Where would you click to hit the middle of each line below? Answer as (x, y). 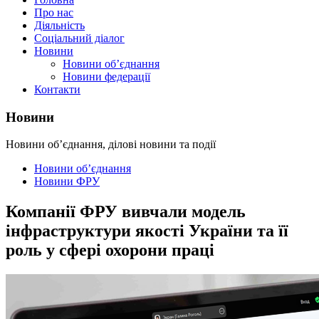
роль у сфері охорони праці (110, 250)
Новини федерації (106, 77)
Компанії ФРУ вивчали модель (126, 212)
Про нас (54, 12)
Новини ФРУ (67, 182)
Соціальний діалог (79, 38)
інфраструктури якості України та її (147, 231)
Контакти (57, 89)
